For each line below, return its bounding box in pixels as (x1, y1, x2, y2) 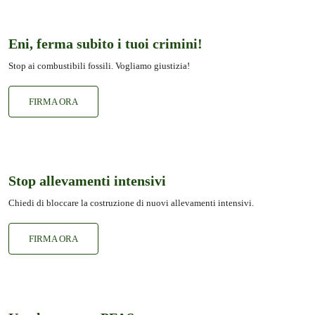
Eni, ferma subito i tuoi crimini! (8, 35, 202, 51)
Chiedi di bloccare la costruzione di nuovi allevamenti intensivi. (8, 197, 254, 208)
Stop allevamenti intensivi (8, 172, 166, 188)
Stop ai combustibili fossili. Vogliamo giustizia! (8, 60, 190, 71)
